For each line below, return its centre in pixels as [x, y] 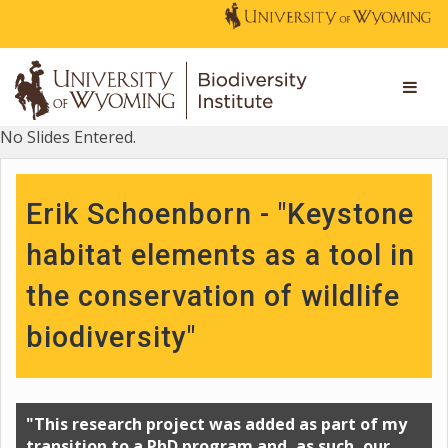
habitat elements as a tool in [220, 255]
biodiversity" [111, 337]
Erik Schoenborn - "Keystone [220, 214]
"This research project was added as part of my [216, 424]
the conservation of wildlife [213, 296]
